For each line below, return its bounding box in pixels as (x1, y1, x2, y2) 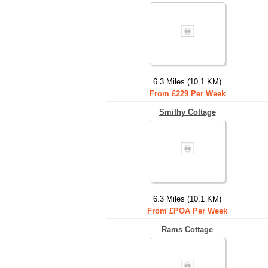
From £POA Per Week (147, 206, 227, 215)
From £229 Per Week (149, 89, 226, 98)
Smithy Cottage (159, 108, 216, 117)
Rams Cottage (162, 225, 213, 234)
